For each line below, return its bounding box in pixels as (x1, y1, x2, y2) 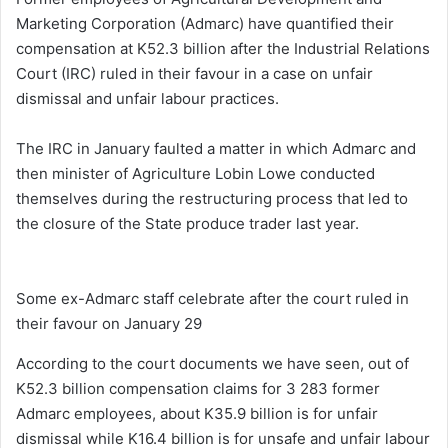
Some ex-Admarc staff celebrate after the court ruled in (16, 288, 409, 308)
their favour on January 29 (16, 313, 202, 333)
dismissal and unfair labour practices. (16, 88, 279, 108)
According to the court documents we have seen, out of (16, 353, 409, 373)
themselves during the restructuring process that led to (16, 188, 408, 208)
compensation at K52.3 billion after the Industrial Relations (16, 38, 430, 58)
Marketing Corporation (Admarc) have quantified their (16, 13, 394, 33)
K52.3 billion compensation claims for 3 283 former (16, 378, 380, 398)
